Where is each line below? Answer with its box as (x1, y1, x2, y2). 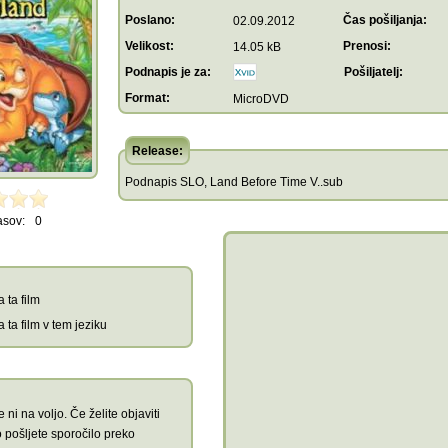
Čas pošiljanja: (343, 13, 427, 27)
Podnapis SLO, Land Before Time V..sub (125, 175, 343, 189)
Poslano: (125, 13, 175, 27)
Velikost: (125, 39, 174, 53)
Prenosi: (343, 39, 391, 53)
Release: (132, 144, 183, 158)
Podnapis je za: (125, 65, 211, 79)
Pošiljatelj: (344, 65, 403, 79)
